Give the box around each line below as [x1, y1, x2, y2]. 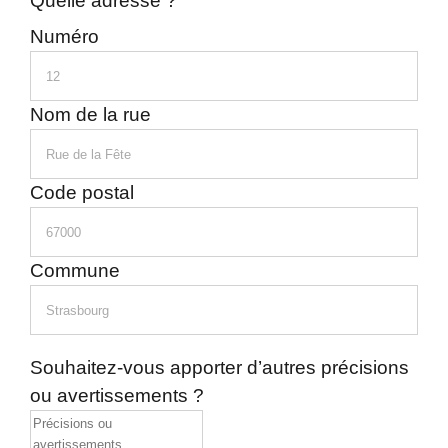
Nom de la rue [30, 104, 151, 125]
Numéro [30, 26, 99, 47]
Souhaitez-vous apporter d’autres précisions [30, 357, 409, 378]
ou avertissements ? [30, 385, 204, 406]
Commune [30, 260, 120, 281]
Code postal [30, 182, 134, 203]
